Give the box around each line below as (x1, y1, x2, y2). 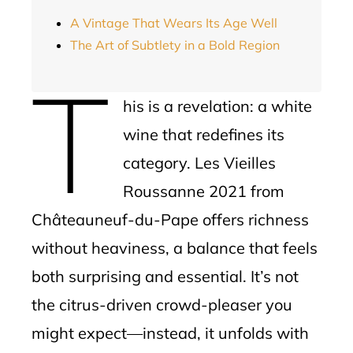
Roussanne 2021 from (122, 181, 284, 201)
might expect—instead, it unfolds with (32, 323, 309, 343)
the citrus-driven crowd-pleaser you (32, 295, 292, 314)
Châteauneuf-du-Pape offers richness (32, 210, 309, 229)
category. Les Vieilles (122, 153, 276, 173)
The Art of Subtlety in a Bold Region (70, 37, 280, 53)
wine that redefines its (122, 124, 284, 144)
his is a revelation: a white (122, 96, 312, 116)
